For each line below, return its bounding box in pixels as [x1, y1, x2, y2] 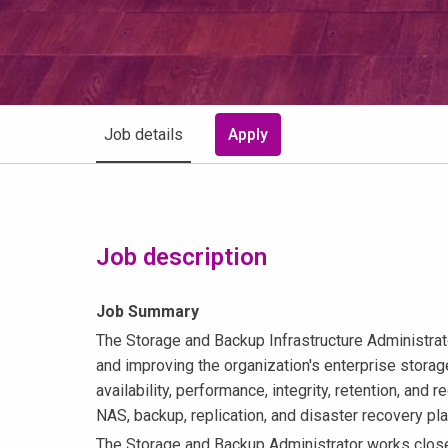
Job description [96, 243, 267, 272]
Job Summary [96, 302, 199, 322]
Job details [104, 124, 183, 144]
